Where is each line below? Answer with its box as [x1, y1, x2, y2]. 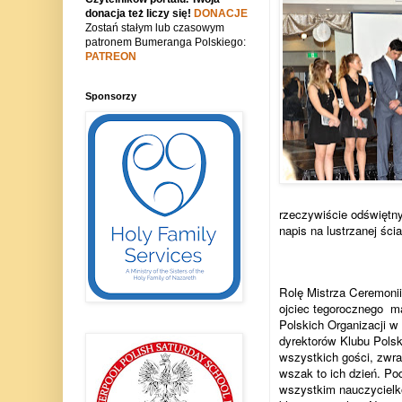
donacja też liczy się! [84, 7, 194, 21]
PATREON [84, 50, 136, 64]
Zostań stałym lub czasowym [84, 22, 224, 35]
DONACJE [193, 7, 248, 21]
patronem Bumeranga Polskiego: [84, 36, 246, 49]
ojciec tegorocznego [278, 299, 383, 317]
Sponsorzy [84, 91, 136, 102]
